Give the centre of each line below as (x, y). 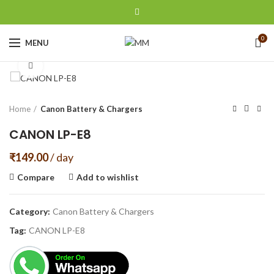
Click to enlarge (73, 66)
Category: (31, 212)
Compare (36, 177)
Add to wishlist (108, 177)
